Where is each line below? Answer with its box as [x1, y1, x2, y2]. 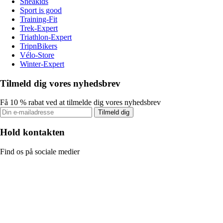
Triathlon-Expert [20, 33, 72, 42]
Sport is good [20, 6, 62, 15]
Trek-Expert [20, 24, 58, 33]
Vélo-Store [20, 51, 54, 60]
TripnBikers [20, 42, 57, 51]
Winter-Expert [20, 60, 64, 69]
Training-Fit [20, 15, 57, 24]
